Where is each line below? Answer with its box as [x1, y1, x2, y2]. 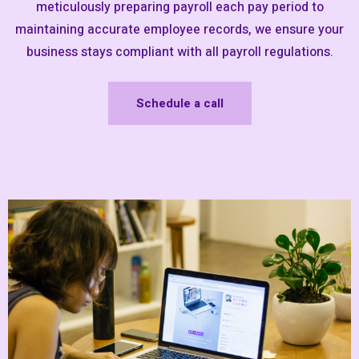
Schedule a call [135, 94, 224, 112]
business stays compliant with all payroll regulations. [26, 42, 333, 62]
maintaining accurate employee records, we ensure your [15, 19, 344, 39]
